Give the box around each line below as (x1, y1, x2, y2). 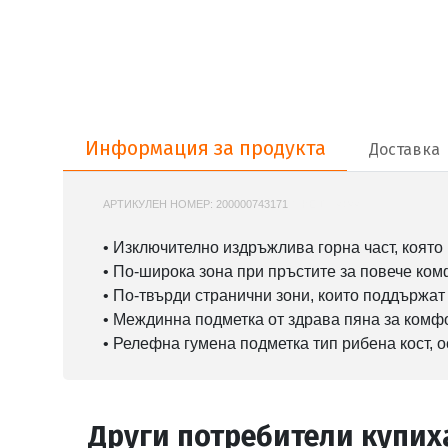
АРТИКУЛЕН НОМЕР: (103, 197, 216, 210)
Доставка (368, 139, 440, 159)
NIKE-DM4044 (291, 197, 361, 210)
